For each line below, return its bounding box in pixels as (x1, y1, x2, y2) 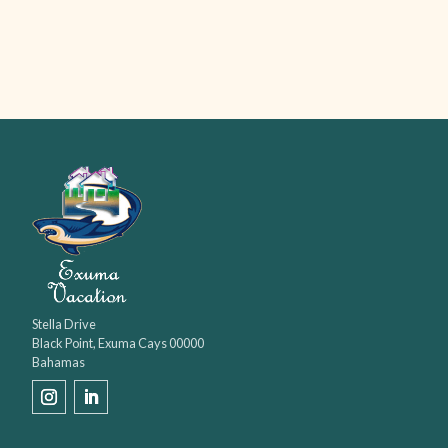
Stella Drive (32, 316, 96, 333)
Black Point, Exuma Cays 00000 (32, 335, 204, 352)
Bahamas (32, 354, 85, 371)
